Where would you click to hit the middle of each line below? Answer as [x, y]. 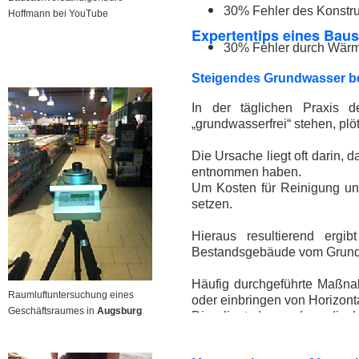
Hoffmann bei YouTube [58, 14]
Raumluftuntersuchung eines [71, 295]
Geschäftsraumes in [52, 311]
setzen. [212, 204]
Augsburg [119, 311]
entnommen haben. [246, 172]
